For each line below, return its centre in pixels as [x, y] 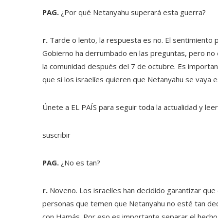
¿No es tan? [80, 163]
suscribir [56, 135]
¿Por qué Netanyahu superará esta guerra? [132, 12]
